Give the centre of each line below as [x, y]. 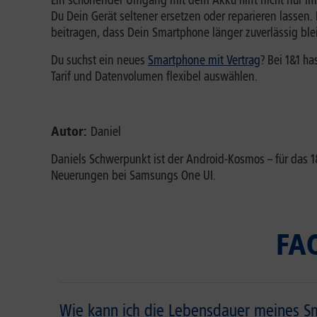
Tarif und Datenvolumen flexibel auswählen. [154, 76]
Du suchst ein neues [99, 60]
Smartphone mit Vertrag [204, 60]
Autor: [71, 132]
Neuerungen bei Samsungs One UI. [133, 175]
